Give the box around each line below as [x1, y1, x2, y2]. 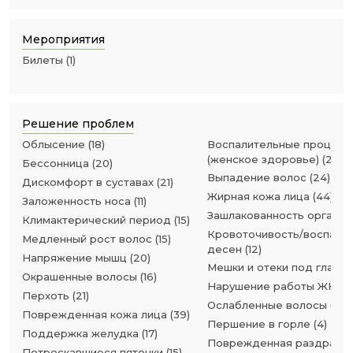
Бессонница [22, 157, 89, 169]
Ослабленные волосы [207, 299, 327, 311]
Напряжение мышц [22, 251, 127, 264]
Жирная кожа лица [207, 190, 310, 203]
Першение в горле [207, 318, 310, 330]
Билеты [22, 54, 63, 66]
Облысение [22, 138, 85, 150]
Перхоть [22, 289, 69, 302]
